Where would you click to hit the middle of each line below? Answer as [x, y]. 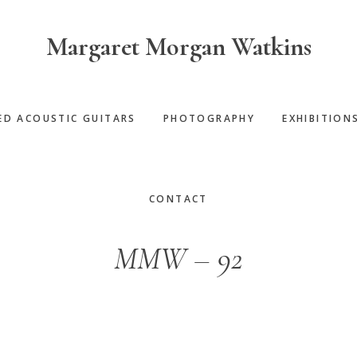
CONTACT [178, 199]
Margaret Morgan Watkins [178, 47]
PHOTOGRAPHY [209, 118]
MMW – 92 [178, 258]
